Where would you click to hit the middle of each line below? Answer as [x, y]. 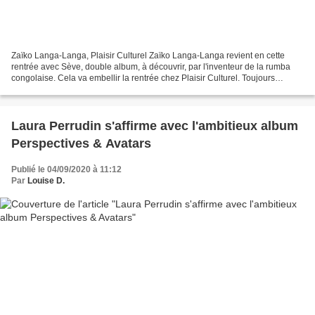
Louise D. [46, 180]
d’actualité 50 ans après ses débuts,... [83, 89]
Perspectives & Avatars [81, 143]
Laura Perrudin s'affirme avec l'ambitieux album [155, 126]
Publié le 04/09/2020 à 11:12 [66, 169]
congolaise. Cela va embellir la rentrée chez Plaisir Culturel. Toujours [143, 78]
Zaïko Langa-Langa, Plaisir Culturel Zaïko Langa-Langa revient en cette [148, 55]
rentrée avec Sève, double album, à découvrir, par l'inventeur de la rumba [151, 66]
